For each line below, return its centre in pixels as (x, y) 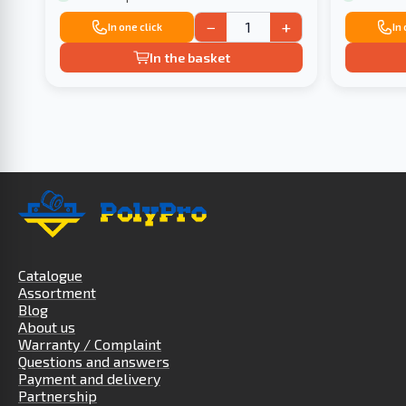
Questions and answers (94, 362)
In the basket (189, 58)
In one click (135, 27)
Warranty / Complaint (90, 344)
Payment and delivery (89, 379)
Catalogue (50, 275)
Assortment (57, 293)
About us (47, 327)
